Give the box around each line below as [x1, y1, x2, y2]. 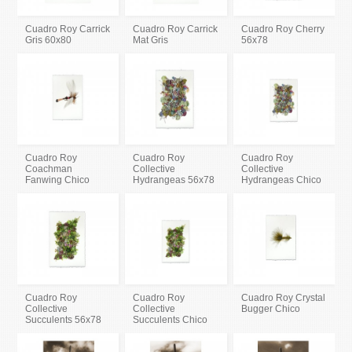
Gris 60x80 [25, 35, 72, 46]
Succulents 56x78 [25, 314, 102, 326]
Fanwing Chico [25, 174, 90, 186]
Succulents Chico [133, 314, 208, 326]
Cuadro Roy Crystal [240, 292, 325, 304]
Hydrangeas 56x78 [133, 174, 215, 186]
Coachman [25, 163, 73, 175]
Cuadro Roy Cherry [240, 24, 324, 35]
